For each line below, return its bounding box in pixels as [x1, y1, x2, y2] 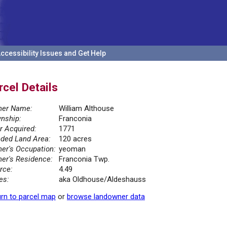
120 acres [59, 134, 92, 144]
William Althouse [59, 104, 114, 113]
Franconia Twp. [59, 155, 109, 164]
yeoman [59, 144, 86, 154]
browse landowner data [67, 192, 145, 202]
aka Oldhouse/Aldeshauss [59, 175, 146, 184]
